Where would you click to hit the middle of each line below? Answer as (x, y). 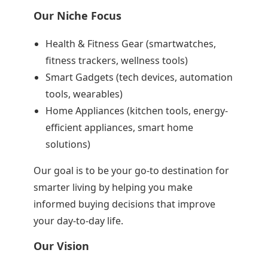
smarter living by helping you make (113, 187)
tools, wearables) (84, 94)
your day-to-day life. (79, 221)
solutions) (68, 144)
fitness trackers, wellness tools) (116, 60)
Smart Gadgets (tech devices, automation (139, 77)
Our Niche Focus (78, 16)
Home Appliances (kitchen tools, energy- (136, 111)
